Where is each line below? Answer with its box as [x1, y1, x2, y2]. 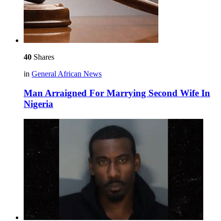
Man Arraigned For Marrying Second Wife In [24, 88, 210, 98]
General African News [32, 70, 102, 78]
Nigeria [24, 99, 53, 109]
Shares [32, 53, 54, 62]
